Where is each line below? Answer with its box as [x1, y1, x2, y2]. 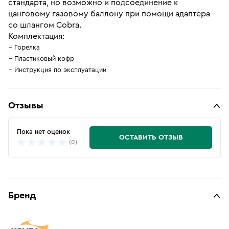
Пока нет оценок [17, 128, 70, 135]
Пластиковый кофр [14, 55, 74, 62]
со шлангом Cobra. [8, 21, 81, 29]
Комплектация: [8, 32, 64, 40]
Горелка [14, 44, 40, 51]
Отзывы [8, 101, 43, 110]
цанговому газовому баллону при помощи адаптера [8, 10, 210, 18]
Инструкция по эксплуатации [14, 66, 106, 73]
